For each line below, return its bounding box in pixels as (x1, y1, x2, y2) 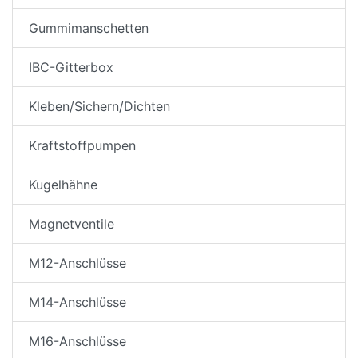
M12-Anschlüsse (29, 255, 126, 272)
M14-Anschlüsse (29, 294, 126, 311)
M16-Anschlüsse (29, 333, 126, 350)
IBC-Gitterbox (29, 59, 113, 76)
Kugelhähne (29, 177, 97, 193)
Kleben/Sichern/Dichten (29, 98, 170, 115)
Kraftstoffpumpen (29, 137, 136, 154)
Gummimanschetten (29, 20, 149, 37)
